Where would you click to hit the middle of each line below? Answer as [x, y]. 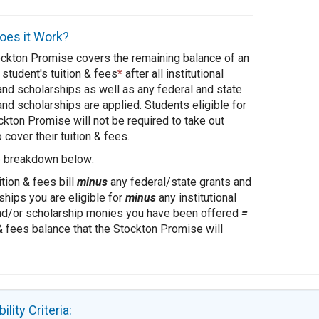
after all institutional [173, 73]
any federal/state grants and [179, 182]
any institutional [196, 197]
